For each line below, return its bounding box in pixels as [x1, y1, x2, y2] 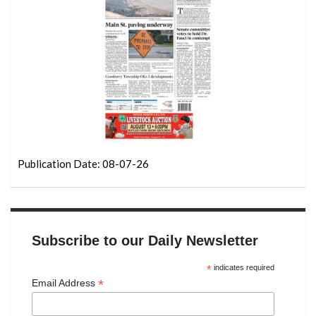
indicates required [211, 263, 274, 272]
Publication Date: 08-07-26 [18, 157, 149, 171]
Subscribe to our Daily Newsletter [32, 233, 258, 249]
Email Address [32, 277, 98, 289]
